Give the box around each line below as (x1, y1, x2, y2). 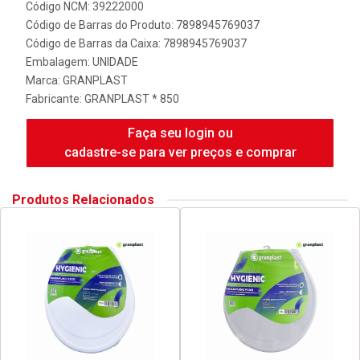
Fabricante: (26, 92, 84, 105)
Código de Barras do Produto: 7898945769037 (26, 18, 260, 31)
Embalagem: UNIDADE (26, 55, 138, 68)
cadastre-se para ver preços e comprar (63, 145, 297, 160)
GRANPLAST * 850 (84, 92, 179, 105)
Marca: (26, 74, 63, 87)
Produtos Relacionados (12, 192, 154, 207)
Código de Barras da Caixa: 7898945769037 (26, 37, 247, 50)
